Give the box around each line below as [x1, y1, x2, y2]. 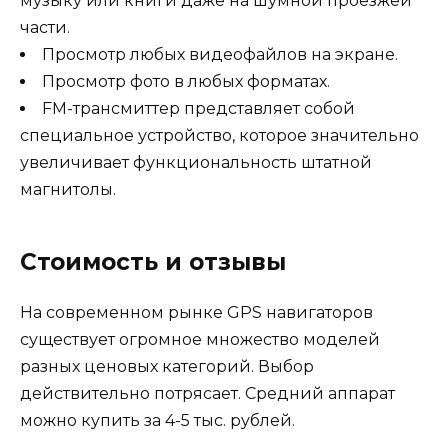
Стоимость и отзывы [20, 247, 286, 276]
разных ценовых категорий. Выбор [20, 356, 314, 376]
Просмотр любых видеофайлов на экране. [42, 44, 398, 64]
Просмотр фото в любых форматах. [42, 71, 330, 91]
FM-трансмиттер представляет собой [42, 98, 355, 118]
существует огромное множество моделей [20, 329, 380, 349]
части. [20, 17, 70, 37]
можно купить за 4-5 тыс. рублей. [20, 410, 295, 430]
